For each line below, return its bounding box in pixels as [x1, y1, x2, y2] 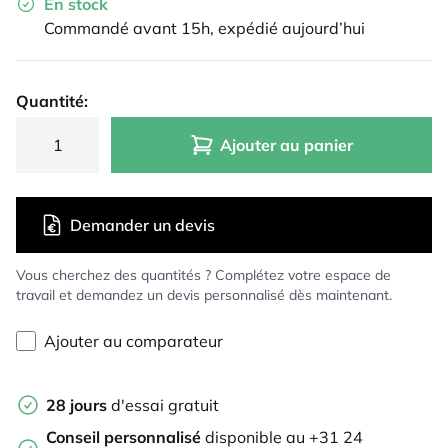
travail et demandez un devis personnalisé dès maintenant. [16, 286, 392, 305]
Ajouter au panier [220, 135, 354, 156]
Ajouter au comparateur [44, 331, 223, 352]
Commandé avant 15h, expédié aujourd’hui [44, 18, 365, 39]
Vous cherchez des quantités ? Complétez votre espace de [16, 266, 391, 285]
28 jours [46, 395, 107, 416]
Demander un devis [70, 215, 215, 236]
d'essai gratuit [107, 395, 219, 416]
